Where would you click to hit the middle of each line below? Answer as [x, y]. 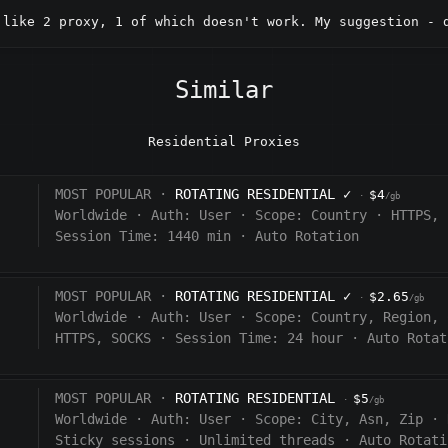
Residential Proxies [224, 142]
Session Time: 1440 [127, 236]
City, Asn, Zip [367, 419]
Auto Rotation [307, 236]
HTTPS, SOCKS [103, 338]
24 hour [315, 338]
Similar [224, 90]
